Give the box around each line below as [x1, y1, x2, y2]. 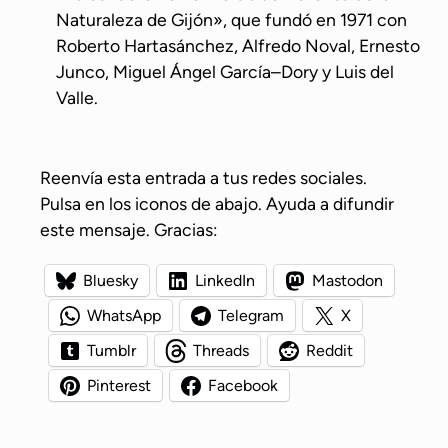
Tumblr [87, 341, 136, 361]
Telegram [218, 306, 284, 326]
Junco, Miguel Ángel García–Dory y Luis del [56, 61, 394, 83]
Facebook [208, 376, 278, 396]
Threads [193, 341, 249, 361]
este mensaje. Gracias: [40, 219, 217, 241]
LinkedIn [195, 271, 255, 291]
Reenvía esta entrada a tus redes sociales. [40, 167, 367, 189]
